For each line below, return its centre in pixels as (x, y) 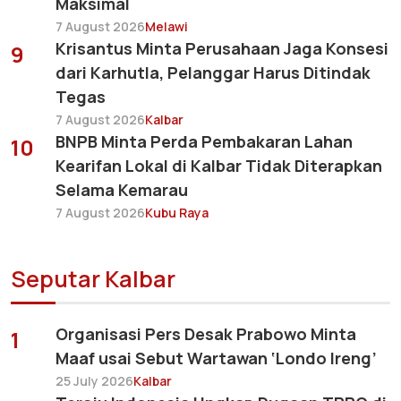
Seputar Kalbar (93, 279)
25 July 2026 (94, 381)
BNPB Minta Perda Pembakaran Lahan (204, 142)
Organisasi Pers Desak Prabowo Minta (206, 334)
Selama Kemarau (122, 190)
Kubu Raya (177, 213)
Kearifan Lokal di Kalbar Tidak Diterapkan (219, 166)
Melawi (166, 27)
